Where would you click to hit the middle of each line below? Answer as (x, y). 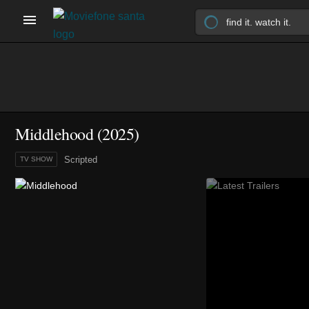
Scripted (81, 160)
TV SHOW (36, 159)
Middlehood (54, 134)
